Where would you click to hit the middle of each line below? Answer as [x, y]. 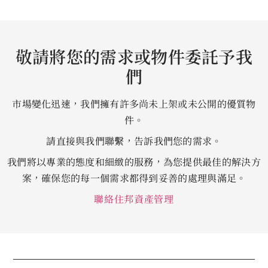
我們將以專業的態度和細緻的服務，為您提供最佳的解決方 [134, 162]
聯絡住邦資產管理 [134, 199]
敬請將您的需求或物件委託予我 [134, 57]
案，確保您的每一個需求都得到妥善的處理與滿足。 [134, 178]
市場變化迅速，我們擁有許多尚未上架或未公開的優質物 [134, 104]
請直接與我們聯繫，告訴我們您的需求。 [134, 141]
